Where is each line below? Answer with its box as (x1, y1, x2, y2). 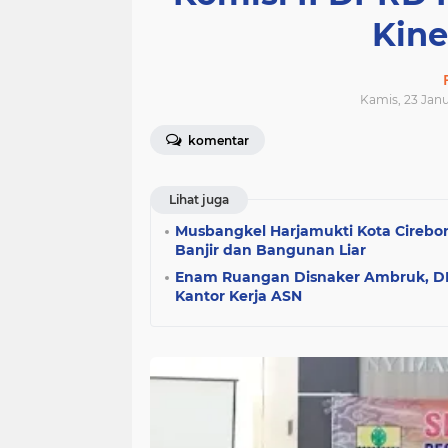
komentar (185, 133, 249, 148)
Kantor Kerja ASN (175, 287, 302, 305)
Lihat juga (169, 192, 229, 207)
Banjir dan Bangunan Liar (175, 241, 366, 259)
